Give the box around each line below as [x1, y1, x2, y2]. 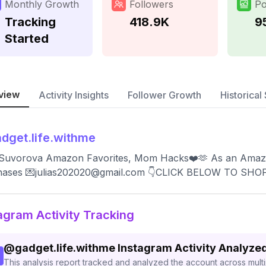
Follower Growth [128, 89, 201, 101]
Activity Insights [39, 89, 109, 101]
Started [5, 31, 49, 46]
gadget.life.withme [15, 242, 115, 254]
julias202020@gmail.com [35, 166, 145, 178]
